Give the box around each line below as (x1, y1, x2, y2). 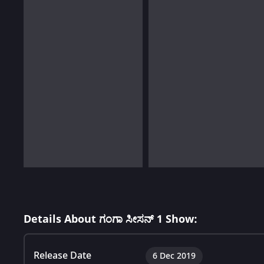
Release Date (34, 248, 91, 263)
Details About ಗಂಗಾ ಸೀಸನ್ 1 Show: (24, 211, 197, 227)
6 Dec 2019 (153, 249, 196, 262)
